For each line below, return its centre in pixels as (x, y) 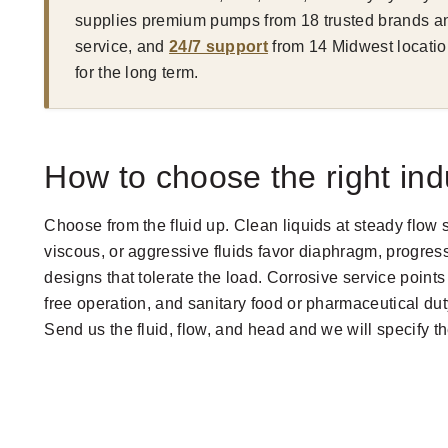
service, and (122, 46)
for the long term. (136, 72)
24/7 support (218, 46)
